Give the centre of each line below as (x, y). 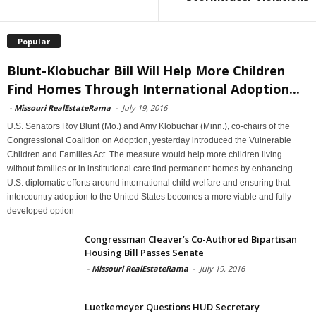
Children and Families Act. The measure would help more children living (145, 154)
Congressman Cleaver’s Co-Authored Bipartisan (191, 239)
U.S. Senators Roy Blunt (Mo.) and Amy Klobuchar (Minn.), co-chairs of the (148, 126)
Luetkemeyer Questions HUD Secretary (172, 306)
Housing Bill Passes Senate (144, 252)
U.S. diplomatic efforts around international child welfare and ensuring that (148, 182)
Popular (34, 41)
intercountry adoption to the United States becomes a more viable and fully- (151, 196)
